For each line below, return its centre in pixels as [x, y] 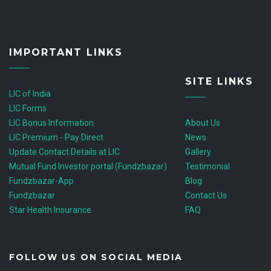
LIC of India [30, 94]
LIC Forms [28, 108]
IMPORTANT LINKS [66, 52]
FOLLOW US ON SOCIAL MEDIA [96, 257]
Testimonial [207, 166]
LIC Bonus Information [51, 123]
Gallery [198, 152]
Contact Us [206, 195]
